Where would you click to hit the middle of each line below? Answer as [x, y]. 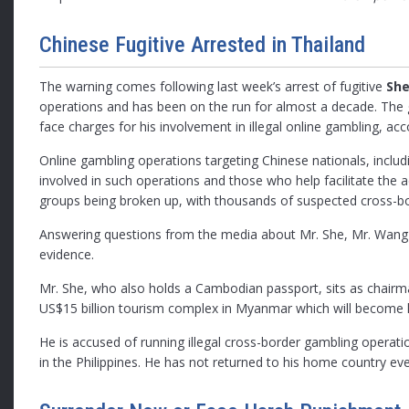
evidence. [67, 255]
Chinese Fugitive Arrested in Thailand [203, 45]
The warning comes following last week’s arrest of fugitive [213, 87]
